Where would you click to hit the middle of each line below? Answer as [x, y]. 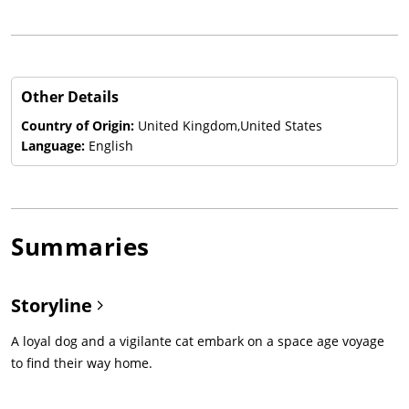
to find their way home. [82, 362]
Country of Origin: [79, 125]
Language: [55, 145]
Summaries [80, 246]
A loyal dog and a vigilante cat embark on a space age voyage [198, 341]
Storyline [54, 305]
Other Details [70, 96]
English [111, 145]
